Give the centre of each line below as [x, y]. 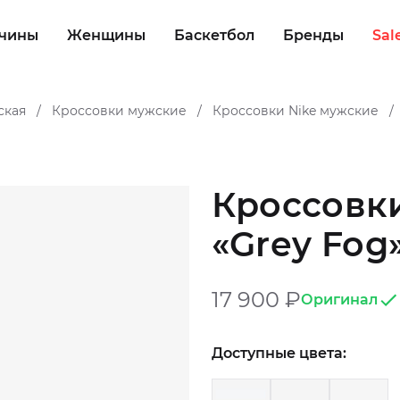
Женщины [106, 35]
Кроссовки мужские [119, 111]
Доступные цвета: [279, 354]
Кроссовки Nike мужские [296, 111]
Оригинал [339, 300]
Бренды [313, 35]
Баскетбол [214, 35]
